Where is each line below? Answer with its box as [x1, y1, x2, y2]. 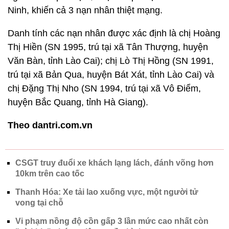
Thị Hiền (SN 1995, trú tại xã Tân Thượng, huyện [8, 42, 208, 53]
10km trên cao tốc [15, 169, 84, 178]
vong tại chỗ [15, 198, 63, 208]
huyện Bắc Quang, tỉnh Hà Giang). [8, 97, 148, 108]
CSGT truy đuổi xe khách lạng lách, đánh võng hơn [15, 158, 214, 168]
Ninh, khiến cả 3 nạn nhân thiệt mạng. [8, 5, 163, 16]
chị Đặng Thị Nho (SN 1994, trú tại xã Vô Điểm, [8, 83, 201, 94]
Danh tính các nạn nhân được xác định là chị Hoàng [8, 28, 220, 39]
